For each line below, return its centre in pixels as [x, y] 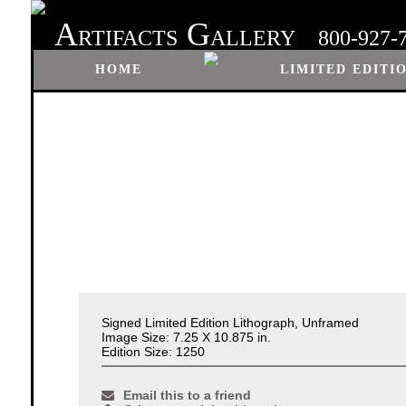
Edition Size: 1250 [153, 352]
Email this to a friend [187, 396]
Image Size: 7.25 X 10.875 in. [186, 338]
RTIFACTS [127, 38]
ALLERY [252, 38]
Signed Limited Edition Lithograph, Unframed [230, 323]
